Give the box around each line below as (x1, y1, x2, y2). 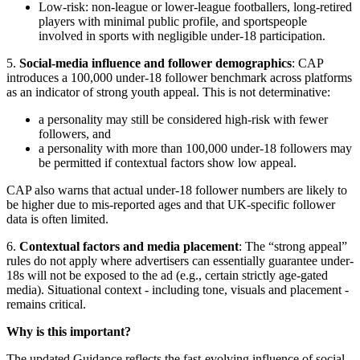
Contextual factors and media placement (19, 239, 239, 253)
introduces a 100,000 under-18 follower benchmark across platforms (6, 70, 352, 84)
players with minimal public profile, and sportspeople (39, 14, 307, 28)
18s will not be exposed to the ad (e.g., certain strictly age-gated (6, 268, 328, 282)
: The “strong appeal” (239, 239, 347, 253)
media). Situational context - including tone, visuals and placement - (6, 282, 349, 297)
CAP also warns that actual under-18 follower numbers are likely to (6, 182, 347, 197)
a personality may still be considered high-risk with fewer (39, 112, 328, 126)
